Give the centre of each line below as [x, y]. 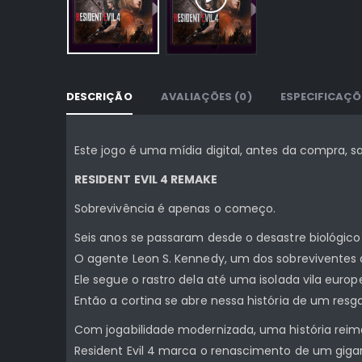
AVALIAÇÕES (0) [206, 96]
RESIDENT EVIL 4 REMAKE [146, 179]
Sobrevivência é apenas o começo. [175, 208]
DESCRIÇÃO [99, 96]
